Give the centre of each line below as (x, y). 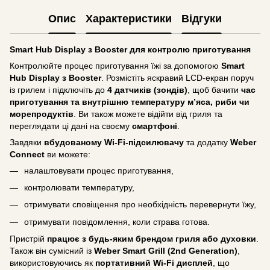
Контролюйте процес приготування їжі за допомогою (115, 65)
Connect (27, 154)
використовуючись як (52, 263)
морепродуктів (42, 114)
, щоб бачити (214, 89)
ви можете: (67, 154)
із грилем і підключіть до (58, 89)
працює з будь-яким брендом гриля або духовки (152, 239)
